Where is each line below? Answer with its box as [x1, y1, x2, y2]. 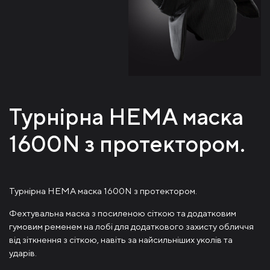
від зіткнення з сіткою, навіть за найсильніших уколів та [9, 234, 233, 245]
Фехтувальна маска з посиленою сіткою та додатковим [9, 207, 236, 218]
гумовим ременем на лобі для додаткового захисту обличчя [9, 221, 254, 231]
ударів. [9, 247, 37, 258]
